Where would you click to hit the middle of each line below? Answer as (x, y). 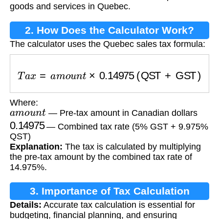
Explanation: (36, 147)
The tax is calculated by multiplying (132, 147)
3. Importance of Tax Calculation (109, 191)
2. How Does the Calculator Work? (109, 30)
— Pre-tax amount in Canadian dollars (121, 113)
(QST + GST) (161, 68)
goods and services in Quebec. (70, 7)
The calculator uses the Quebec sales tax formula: (108, 44)
